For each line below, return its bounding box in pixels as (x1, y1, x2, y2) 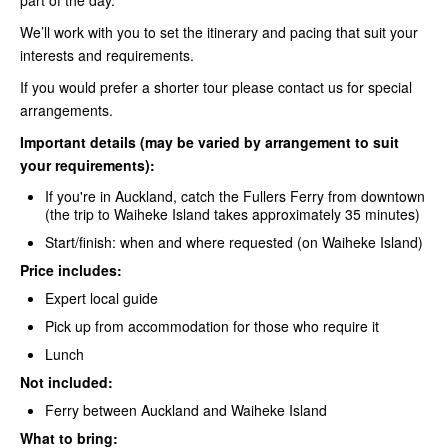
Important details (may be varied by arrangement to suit (20, 131, 399, 152)
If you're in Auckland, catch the (45, 185, 243, 206)
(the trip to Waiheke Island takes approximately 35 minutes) (45, 203, 420, 224)
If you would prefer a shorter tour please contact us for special (20, 76, 412, 97)
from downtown (324, 185, 425, 206)
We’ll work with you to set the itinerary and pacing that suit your (20, 21, 418, 42)
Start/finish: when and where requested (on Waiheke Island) (45, 231, 423, 252)
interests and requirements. (20, 44, 194, 65)
